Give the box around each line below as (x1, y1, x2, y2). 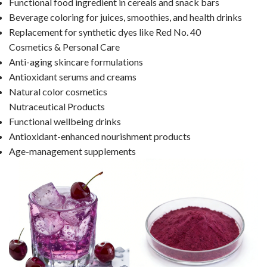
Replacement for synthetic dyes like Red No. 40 (9, 26, 201, 38)
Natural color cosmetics (9, 86, 107, 98)
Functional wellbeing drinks (9, 116, 121, 128)
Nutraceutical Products (9, 101, 105, 113)
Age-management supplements (9, 145, 136, 157)
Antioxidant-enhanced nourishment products (9, 131, 191, 142)
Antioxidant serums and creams (9, 71, 136, 83)
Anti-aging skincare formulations (9, 56, 143, 68)
